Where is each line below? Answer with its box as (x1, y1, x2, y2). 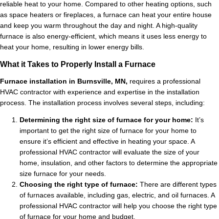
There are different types (140, 181, 217, 189)
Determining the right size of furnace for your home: (20, 116, 193, 124)
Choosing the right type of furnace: (20, 181, 140, 189)
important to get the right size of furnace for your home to (20, 127, 197, 135)
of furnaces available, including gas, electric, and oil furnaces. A (20, 192, 215, 199)
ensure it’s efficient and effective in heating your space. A (20, 138, 195, 146)
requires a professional (128, 77, 200, 85)
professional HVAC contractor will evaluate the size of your (20, 149, 199, 156)
